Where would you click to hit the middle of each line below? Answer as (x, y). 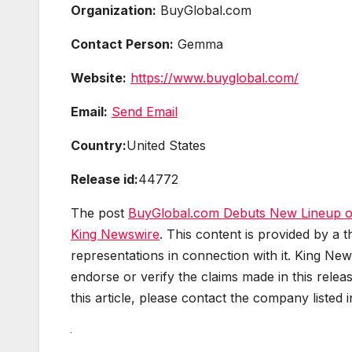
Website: (99, 77)
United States (166, 145)
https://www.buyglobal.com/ (214, 77)
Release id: (104, 179)
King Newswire (115, 234)
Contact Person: (122, 44)
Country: (99, 145)
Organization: (114, 10)
